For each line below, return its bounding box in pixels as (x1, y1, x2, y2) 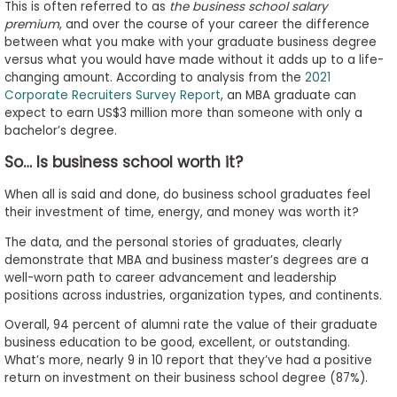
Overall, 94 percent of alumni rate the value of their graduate (4, 316, 378, 334)
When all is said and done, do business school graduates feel (4, 186, 370, 204)
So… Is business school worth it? (4, 152, 243, 174)
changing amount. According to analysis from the (4, 68, 305, 86)
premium (4, 15, 59, 33)
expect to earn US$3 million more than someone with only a (4, 104, 362, 121)
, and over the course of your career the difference (58, 15, 370, 33)
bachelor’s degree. (4, 121, 117, 139)
